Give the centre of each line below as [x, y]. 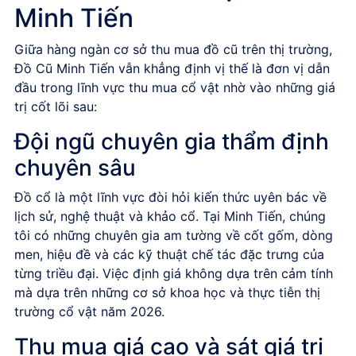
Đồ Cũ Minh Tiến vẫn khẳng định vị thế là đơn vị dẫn [172, 68]
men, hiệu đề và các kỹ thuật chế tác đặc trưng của [169, 254]
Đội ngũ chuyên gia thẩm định [172, 141]
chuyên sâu [75, 167]
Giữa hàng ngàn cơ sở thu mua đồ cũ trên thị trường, [173, 49]
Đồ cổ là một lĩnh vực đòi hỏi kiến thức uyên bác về [170, 197]
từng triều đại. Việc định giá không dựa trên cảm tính [174, 273]
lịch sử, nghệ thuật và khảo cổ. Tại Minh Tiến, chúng [170, 216]
